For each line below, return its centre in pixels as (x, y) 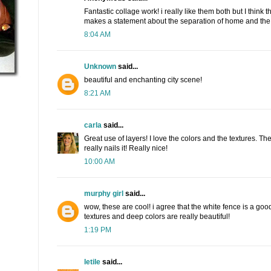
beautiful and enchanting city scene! (143, 80)
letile (92, 262)
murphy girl (104, 194)
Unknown (100, 67)
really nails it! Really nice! (126, 149)
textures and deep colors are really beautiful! (157, 217)
